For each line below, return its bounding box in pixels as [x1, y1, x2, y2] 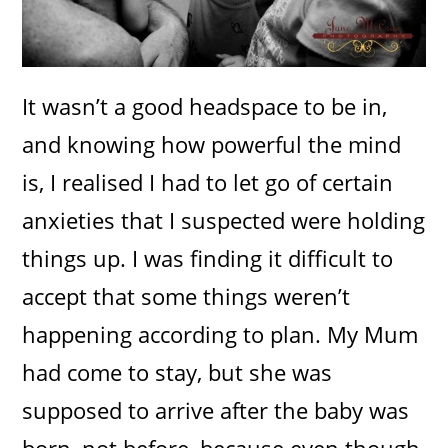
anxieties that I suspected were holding [22, 204, 426, 235]
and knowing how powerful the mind [22, 128, 402, 159]
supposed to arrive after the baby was [22, 394, 410, 425]
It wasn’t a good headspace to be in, [22, 90, 388, 121]
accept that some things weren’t [22, 280, 351, 311]
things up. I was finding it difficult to [22, 242, 394, 273]
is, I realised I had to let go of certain [22, 166, 394, 197]
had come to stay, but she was [22, 356, 333, 387]
